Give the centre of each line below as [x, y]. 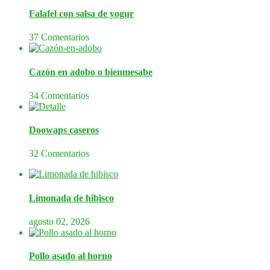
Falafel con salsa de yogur [81, 13]
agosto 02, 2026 [59, 221]
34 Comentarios [59, 95]
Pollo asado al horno [71, 256]
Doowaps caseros [64, 130]
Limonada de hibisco [71, 198]
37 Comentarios [59, 37]
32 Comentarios [59, 154]
